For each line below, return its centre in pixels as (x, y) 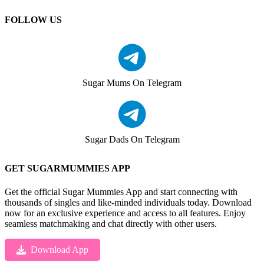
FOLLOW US (33, 19)
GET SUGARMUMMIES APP (67, 169)
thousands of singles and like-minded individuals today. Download (128, 202)
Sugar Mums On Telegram (132, 83)
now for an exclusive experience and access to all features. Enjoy (125, 213)
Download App (60, 249)
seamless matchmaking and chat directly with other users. (111, 223)
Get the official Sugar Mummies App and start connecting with (121, 192)
